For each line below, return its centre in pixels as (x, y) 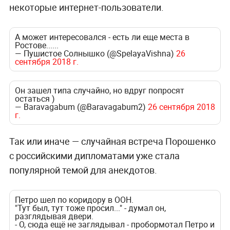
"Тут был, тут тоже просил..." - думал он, (90, 208)
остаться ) (35, 99)
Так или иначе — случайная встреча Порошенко (112, 141)
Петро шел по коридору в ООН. (74, 199)
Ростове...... (36, 45)
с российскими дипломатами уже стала (94, 155)
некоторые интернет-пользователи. (86, 7)
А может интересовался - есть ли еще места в (102, 37)
